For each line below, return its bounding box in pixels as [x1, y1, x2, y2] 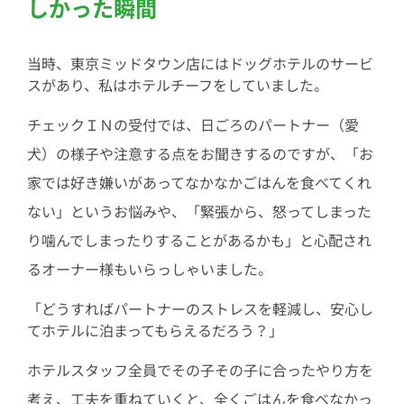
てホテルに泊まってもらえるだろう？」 [26, 318, 283, 341]
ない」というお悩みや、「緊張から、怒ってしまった [26, 199, 372, 222]
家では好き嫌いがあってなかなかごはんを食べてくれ [26, 170, 372, 193]
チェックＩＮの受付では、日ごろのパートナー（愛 [26, 113, 359, 135]
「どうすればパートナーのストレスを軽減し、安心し [26, 297, 373, 319]
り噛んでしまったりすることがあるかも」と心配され [26, 228, 372, 251]
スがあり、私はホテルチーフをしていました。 [26, 73, 328, 96]
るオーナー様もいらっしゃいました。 [26, 257, 272, 280]
